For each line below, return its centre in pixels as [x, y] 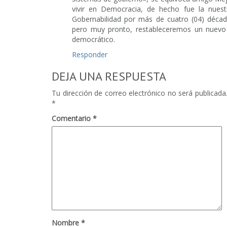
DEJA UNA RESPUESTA [109, 76]
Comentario [72, 118]
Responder [90, 54]
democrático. [93, 39]
